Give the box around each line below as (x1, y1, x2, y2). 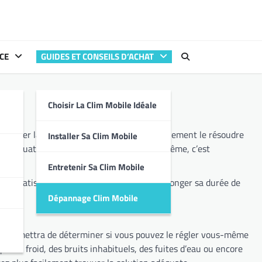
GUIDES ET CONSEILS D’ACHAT (40, 50, 154, 64)
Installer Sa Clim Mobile (47, 129, 137, 143)
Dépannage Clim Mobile (47, 191, 138, 205)
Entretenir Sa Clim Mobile (47, 160, 144, 174)
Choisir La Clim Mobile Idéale (47, 98, 157, 112)
